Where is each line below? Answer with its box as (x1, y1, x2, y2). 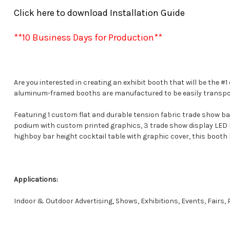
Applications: (14, 175, 59, 184)
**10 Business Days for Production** (14, 32, 163, 44)
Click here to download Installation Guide (14, 7, 185, 19)
